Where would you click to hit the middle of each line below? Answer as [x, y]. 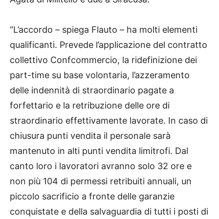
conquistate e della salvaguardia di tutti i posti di [109, 212]
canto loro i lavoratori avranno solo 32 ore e [101, 166]
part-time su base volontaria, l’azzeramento [100, 75]
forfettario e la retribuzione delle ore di [90, 106]
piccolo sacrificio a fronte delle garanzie [92, 197]
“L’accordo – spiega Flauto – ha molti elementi [104, 30]
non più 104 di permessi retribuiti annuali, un [101, 181]
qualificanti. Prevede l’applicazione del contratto [109, 45]
